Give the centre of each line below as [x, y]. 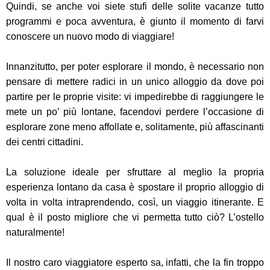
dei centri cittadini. [45, 142]
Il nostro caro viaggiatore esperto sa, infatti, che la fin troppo [135, 263]
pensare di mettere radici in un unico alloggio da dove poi [135, 82]
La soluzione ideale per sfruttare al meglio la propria [135, 172]
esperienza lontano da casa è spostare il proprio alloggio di [135, 187]
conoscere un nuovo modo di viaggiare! [90, 37]
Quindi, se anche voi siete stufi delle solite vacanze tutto [135, 7]
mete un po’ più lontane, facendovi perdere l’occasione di [135, 112]
